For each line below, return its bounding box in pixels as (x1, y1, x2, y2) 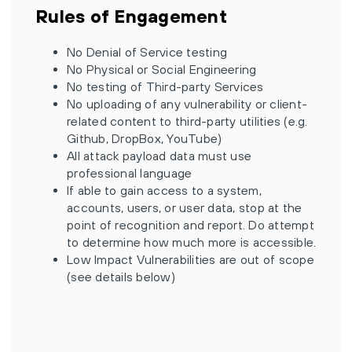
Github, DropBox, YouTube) (67, 131, 222, 145)
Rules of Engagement (35, 5, 227, 27)
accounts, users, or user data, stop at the (67, 200, 302, 214)
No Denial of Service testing (67, 45, 227, 59)
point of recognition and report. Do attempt (67, 218, 314, 232)
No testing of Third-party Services (67, 79, 264, 93)
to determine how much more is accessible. (67, 235, 317, 249)
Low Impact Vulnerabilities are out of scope (67, 252, 314, 266)
